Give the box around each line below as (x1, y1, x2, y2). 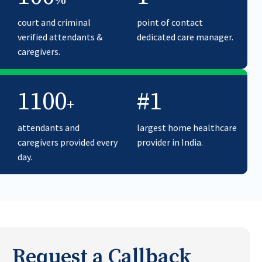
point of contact (137, 16, 203, 28)
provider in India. (137, 136, 203, 148)
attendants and (18, 122, 80, 133)
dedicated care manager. (137, 31, 233, 43)
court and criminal (18, 16, 91, 28)
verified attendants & (18, 31, 102, 43)
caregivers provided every (18, 136, 118, 148)
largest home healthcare (137, 122, 237, 133)
